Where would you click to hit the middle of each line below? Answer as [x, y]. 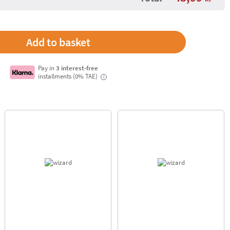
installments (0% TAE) [69, 76]
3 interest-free [77, 68]
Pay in [47, 68]
